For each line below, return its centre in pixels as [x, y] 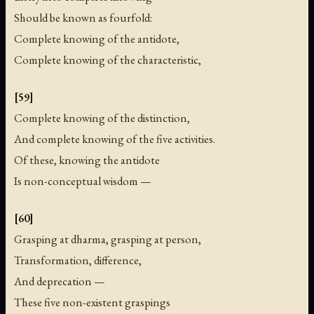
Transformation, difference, [78, 260]
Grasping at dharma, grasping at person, [108, 239]
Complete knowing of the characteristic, [108, 59]
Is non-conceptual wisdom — [83, 180]
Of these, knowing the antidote [87, 159]
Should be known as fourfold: [83, 17]
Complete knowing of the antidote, [97, 38]
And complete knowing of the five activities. [115, 138]
